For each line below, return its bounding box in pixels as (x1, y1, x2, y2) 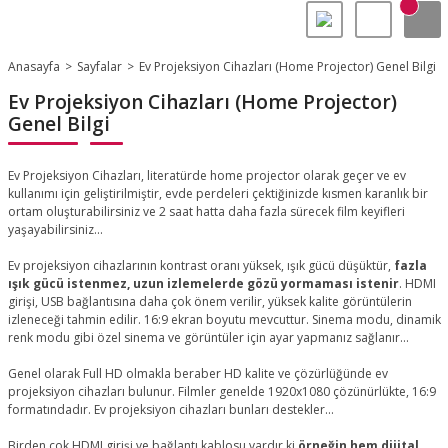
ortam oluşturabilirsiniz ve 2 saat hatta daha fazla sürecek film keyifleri (7, 203, 405, 220)
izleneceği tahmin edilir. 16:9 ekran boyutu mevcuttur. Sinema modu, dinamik (7, 311, 441, 328)
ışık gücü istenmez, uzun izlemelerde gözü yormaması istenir (7, 275, 399, 292)
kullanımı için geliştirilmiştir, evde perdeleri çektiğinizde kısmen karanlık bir (7, 185, 428, 202)
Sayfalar (76, 58, 122, 75)
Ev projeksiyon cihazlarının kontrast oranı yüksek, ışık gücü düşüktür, (7, 257, 394, 274)
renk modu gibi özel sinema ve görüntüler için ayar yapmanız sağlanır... (7, 329, 409, 346)
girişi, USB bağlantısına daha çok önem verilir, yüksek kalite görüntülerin (7, 293, 412, 310)
